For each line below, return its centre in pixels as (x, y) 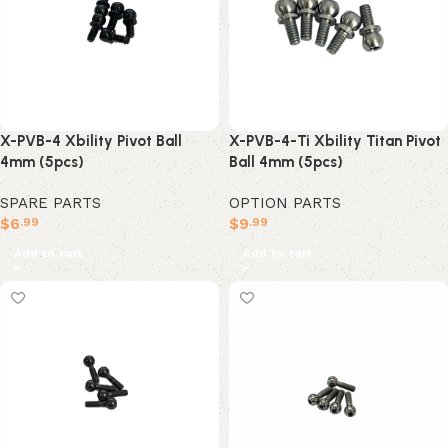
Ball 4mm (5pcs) (286, 161)
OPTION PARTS (285, 202)
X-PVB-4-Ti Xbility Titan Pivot (335, 140)
